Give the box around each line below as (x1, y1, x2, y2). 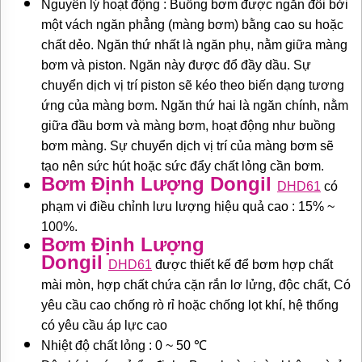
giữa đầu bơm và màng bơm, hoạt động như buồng (41, 119, 335, 133)
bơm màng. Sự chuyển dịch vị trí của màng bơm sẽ (41, 139, 334, 154)
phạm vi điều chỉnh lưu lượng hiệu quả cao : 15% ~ (41, 200, 335, 214)
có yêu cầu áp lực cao (41, 318, 167, 333)
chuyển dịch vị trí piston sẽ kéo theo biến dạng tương (41, 78, 344, 93)
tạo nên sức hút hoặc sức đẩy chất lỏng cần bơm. (41, 159, 324, 174)
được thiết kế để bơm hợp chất (152, 258, 333, 272)
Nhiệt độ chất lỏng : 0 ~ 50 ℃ (41, 339, 207, 353)
